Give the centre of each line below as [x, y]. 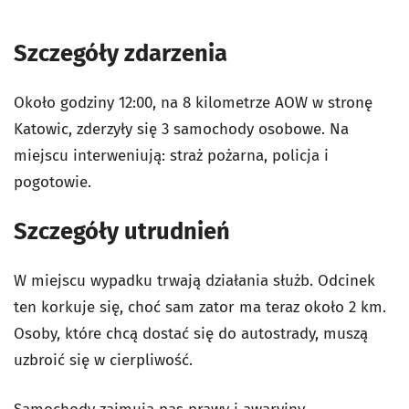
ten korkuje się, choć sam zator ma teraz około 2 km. [200, 307]
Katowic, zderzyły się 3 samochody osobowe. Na [181, 129]
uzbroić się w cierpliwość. [103, 360]
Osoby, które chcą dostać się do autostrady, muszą [191, 334]
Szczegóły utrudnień [122, 231]
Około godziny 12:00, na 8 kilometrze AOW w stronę [193, 103]
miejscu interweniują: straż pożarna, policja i [171, 156]
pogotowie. [52, 182]
